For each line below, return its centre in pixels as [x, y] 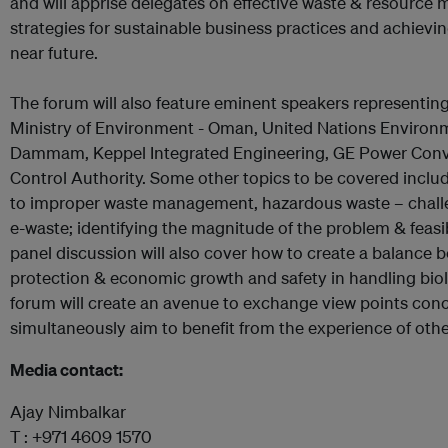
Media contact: [66, 369]
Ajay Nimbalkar [68, 411]
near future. [54, 52]
